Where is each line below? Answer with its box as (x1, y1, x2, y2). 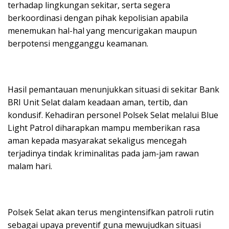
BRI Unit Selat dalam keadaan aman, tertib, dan (8, 96, 188, 108)
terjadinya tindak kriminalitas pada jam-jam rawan (8, 147, 199, 159)
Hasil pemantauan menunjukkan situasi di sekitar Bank (8, 83, 219, 95)
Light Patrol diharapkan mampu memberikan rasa (8, 122, 200, 133)
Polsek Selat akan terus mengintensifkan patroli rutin (8, 206, 214, 218)
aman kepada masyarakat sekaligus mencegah (8, 134, 187, 146)
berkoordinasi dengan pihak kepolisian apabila (8, 12, 188, 24)
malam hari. (8, 160, 52, 172)
